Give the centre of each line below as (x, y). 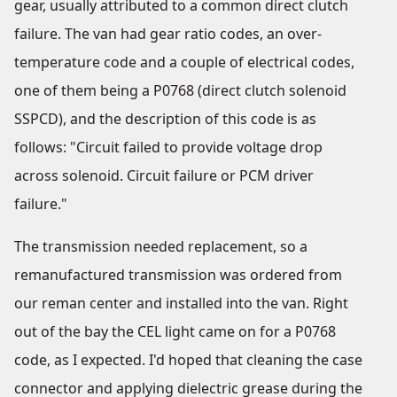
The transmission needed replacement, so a (161, 246)
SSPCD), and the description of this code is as (165, 119)
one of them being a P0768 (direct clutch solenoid (180, 90)
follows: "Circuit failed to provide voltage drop (168, 147)
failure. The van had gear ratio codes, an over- (168, 34)
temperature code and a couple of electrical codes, (184, 62)
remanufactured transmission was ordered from (178, 275)
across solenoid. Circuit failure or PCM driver (164, 175)
